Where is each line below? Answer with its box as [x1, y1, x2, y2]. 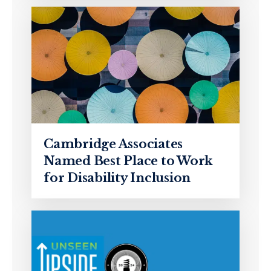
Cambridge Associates [44, 137, 183, 152]
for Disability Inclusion [44, 171, 191, 186]
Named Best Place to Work [44, 154, 213, 169]
